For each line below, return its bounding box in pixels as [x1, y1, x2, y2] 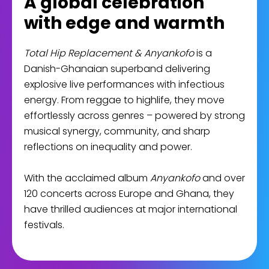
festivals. [24, 218, 64, 232]
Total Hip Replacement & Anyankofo [24, 46, 194, 60]
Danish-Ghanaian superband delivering [24, 62, 210, 76]
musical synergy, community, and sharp [24, 124, 210, 138]
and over [200, 171, 245, 185]
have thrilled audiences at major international [24, 202, 237, 216]
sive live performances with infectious [49, 77, 225, 91]
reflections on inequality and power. [24, 140, 192, 154]
